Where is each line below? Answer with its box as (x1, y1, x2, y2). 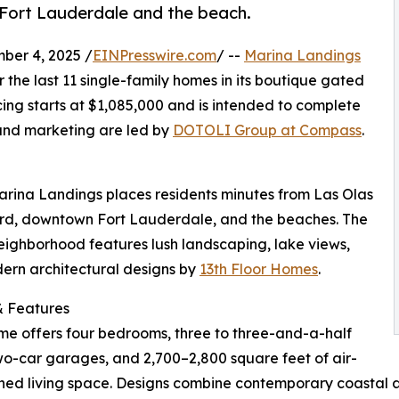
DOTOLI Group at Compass (173, 120, 362, 139)
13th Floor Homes (199, 259, 318, 278)
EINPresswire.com (93, 45, 216, 64)
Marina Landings (244, 45, 361, 64)
